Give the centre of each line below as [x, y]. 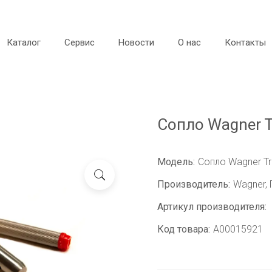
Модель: [176, 162]
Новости [136, 42]
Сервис [79, 42]
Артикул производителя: [212, 207]
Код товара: [184, 229]
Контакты [245, 42]
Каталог [23, 42]
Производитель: [194, 184]
